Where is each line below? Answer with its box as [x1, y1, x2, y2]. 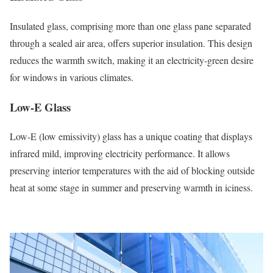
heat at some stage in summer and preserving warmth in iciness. [10, 181, 253, 194]
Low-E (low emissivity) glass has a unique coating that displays [10, 130, 252, 143]
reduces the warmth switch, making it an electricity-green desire [10, 53, 253, 66]
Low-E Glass [10, 98, 71, 115]
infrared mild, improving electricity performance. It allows [10, 147, 230, 160]
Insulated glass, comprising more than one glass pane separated [10, 19, 251, 32]
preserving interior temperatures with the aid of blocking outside [10, 164, 255, 177]
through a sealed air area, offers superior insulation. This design [10, 36, 252, 49]
